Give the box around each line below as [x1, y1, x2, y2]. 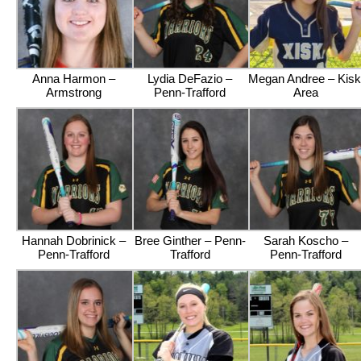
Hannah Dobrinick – [22, 234, 127, 247]
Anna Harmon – [32, 72, 116, 85]
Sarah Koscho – [263, 234, 348, 247]
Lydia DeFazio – [147, 72, 233, 85]
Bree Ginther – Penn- [134, 234, 246, 247]
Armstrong [46, 85, 102, 99]
